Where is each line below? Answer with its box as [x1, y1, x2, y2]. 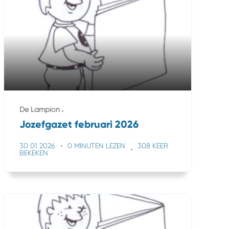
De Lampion [19, 105, 60, 113]
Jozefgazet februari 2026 [19, 118, 139, 130]
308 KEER [138, 142, 168, 150]
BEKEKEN [19, 149, 48, 157]
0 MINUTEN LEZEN [67, 142, 125, 150]
